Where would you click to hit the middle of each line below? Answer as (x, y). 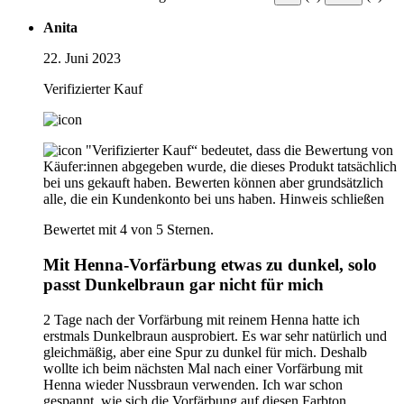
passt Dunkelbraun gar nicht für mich (184, 285)
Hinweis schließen (332, 199)
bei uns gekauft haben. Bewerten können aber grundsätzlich (213, 183)
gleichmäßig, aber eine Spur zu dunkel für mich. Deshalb (205, 352)
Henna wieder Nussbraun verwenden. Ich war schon (193, 384)
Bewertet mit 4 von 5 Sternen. (129, 230)
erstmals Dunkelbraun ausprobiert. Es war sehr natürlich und (215, 335)
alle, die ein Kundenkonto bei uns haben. (160, 199)
